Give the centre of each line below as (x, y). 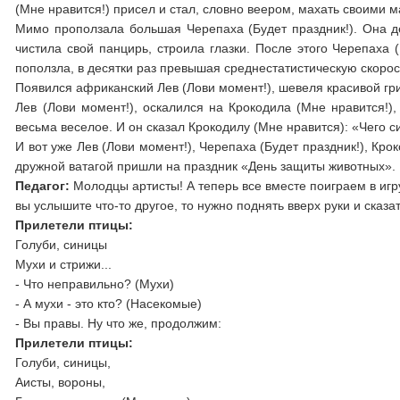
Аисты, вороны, (61, 382)
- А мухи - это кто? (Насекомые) (109, 304)
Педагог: (43, 186)
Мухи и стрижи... (64, 264)
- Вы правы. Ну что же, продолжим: (119, 323)
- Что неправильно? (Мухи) (95, 284)
